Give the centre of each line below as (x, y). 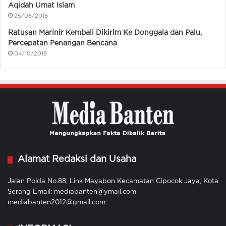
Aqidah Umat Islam (41, 6)
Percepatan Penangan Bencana (63, 44)
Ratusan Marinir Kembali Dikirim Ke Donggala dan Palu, (105, 33)
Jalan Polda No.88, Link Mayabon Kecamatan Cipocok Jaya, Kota (113, 182)
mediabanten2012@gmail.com (56, 203)
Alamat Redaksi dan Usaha (77, 160)
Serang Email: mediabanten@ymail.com (72, 192)
